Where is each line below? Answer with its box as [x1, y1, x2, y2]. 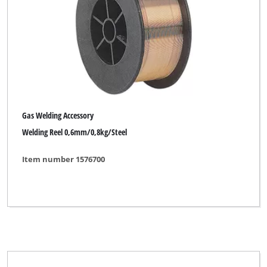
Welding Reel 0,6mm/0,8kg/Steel [22, 126, 128, 138]
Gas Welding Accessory [22, 109, 94, 121]
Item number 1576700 [22, 153, 105, 164]
